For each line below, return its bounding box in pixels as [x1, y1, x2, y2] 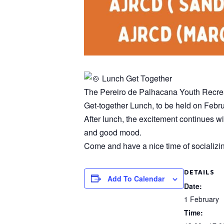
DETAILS [184, 166, 214, 178]
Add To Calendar [107, 173, 164, 183]
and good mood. [84, 126, 141, 138]
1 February [184, 193, 219, 204]
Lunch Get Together [100, 72, 172, 84]
